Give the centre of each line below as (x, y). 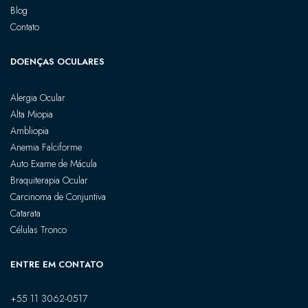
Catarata (25, 213)
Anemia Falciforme (46, 147)
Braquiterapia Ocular (49, 180)
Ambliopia (30, 130)
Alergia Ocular (38, 97)
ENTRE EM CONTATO (57, 264)
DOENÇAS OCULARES (57, 61)
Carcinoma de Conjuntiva (58, 196)
